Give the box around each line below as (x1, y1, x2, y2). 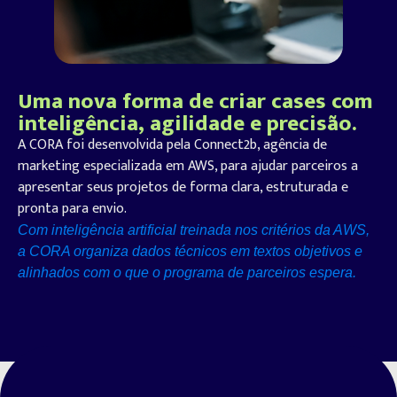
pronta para (18, 196, 92, 221)
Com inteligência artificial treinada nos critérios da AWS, (18, 222, 370, 237)
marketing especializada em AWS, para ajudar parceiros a (18, 153, 358, 178)
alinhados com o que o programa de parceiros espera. (18, 264, 356, 280)
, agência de (257, 132, 327, 157)
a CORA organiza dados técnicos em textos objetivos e (18, 243, 362, 259)
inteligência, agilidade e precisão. (18, 105, 356, 142)
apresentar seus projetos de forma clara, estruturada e (18, 175, 348, 199)
